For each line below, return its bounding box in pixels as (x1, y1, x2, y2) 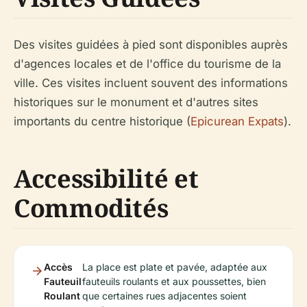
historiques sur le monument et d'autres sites (14, 95, 258, 109)
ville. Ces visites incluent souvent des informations (14, 76, 288, 90)
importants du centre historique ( (14, 114, 191, 128)
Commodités (14, 191, 169, 225)
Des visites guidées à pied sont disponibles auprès (14, 38, 288, 51)
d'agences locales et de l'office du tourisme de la (14, 57, 281, 71)
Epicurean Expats (191, 114, 284, 128)
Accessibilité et (14, 162, 199, 195)
